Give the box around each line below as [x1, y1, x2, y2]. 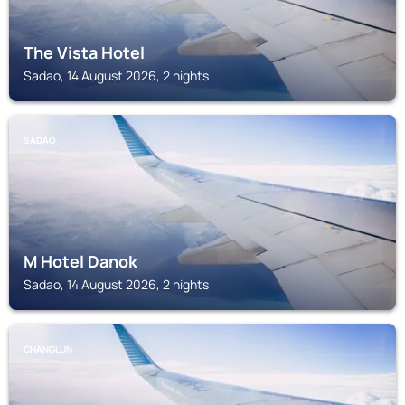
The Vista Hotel [24, 42, 145, 63]
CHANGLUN [24, 343, 72, 355]
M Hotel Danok [24, 250, 137, 272]
